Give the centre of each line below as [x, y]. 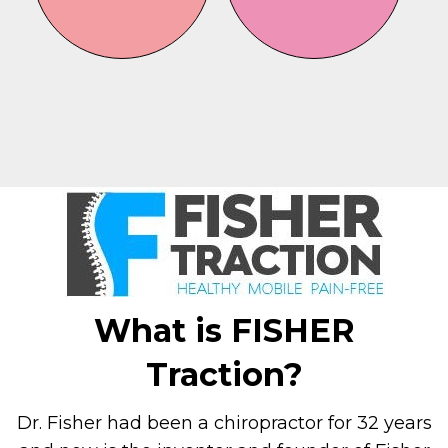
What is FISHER [224, 330]
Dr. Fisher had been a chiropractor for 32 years [224, 422]
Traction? [224, 374]
